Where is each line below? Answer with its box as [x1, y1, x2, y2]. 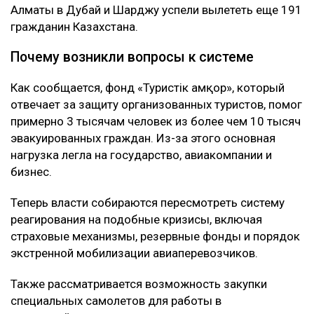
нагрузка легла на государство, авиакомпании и [11, 148, 272, 163]
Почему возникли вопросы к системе [11, 49, 254, 66]
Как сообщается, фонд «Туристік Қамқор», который [11, 81, 285, 95]
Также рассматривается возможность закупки [11, 277, 267, 292]
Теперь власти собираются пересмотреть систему [11, 196, 285, 210]
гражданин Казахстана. [11, 20, 138, 34]
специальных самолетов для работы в [11, 294, 221, 308]
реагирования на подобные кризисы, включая [11, 212, 262, 227]
